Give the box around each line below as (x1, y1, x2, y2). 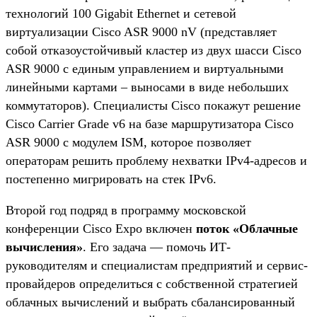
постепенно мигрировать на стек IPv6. (6, 171, 217, 186)
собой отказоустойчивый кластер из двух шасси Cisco (6, 42, 301, 57)
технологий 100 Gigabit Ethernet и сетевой (6, 6, 236, 21)
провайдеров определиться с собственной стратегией (6, 276, 298, 291)
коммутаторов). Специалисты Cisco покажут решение (6, 98, 301, 113)
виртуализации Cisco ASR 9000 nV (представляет (6, 24, 277, 39)
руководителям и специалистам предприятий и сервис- (6, 258, 308, 272)
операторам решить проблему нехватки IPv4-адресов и (6, 153, 307, 168)
